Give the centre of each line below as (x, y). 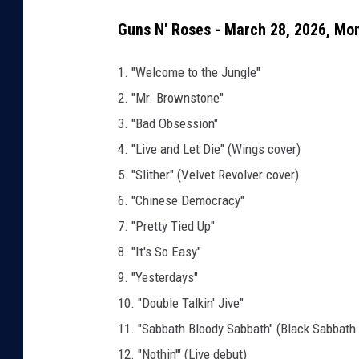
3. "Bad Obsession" (168, 124)
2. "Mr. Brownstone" (171, 98)
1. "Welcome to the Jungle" (189, 73)
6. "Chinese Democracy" (181, 201)
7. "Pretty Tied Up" (166, 226)
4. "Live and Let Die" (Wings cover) (209, 149)
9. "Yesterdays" (158, 278)
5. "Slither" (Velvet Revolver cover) (208, 175)
